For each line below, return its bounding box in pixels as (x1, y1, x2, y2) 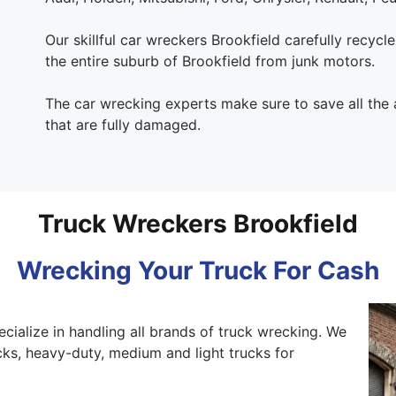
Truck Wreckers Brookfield (38, 208, 358, 239)
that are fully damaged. (44, 115, 201, 133)
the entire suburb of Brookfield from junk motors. (44, 51, 375, 70)
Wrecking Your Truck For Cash (17, 255, 379, 286)
